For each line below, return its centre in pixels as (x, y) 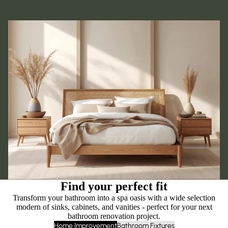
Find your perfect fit (114, 186)
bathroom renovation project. (114, 216)
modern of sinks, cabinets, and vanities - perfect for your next (114, 207)
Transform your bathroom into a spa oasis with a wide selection (114, 197)
